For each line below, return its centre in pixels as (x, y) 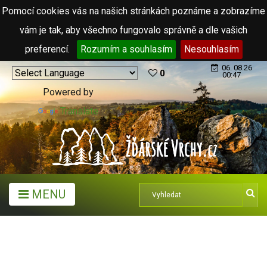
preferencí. (48, 49)
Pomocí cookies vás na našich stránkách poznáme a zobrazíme (133, 11)
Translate (79, 111)
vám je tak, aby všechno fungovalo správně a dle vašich (133, 30)
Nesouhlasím (211, 49)
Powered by (68, 92)
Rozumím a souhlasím (126, 49)
